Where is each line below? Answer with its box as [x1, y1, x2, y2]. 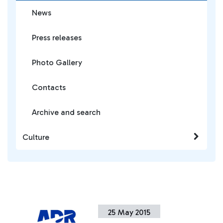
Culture [22, 132, 49, 142]
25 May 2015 [108, 208, 151, 217]
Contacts [32, 83, 66, 92]
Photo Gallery [32, 58, 82, 67]
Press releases [32, 33, 82, 42]
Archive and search [32, 108, 101, 117]
